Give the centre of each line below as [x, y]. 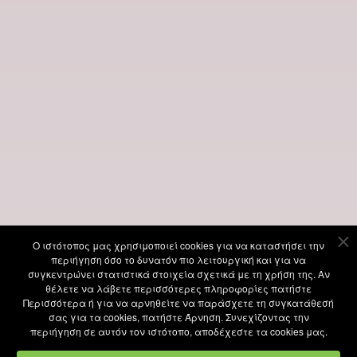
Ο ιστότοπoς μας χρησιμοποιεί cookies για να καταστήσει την [178, 245]
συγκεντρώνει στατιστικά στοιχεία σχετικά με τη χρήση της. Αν [178, 274]
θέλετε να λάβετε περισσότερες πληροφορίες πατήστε [178, 288]
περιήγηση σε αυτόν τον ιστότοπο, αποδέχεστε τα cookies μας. [178, 331]
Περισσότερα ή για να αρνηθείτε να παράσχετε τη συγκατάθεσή [178, 302]
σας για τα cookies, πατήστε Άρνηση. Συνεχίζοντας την [178, 317]
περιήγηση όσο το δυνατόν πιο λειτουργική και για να [178, 259]
